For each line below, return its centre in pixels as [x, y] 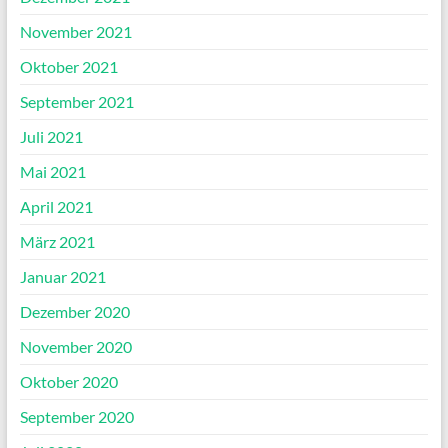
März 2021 [57, 242]
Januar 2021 [62, 277]
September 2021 [76, 102]
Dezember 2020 [74, 312]
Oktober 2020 [68, 382]
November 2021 [75, 32]
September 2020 [76, 417]
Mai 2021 [52, 172]
